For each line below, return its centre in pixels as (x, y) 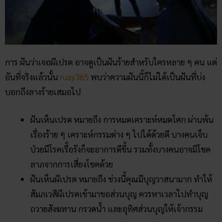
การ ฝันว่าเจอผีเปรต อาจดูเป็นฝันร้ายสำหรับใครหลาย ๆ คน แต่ (111, 62)
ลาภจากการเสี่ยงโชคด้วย (72, 164)
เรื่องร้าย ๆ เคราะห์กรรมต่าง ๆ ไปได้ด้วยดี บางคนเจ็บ (119, 134)
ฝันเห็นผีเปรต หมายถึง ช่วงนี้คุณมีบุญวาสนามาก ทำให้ (121, 179)
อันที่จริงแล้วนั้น (32, 77)
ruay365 (74, 77)
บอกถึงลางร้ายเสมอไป (44, 92)
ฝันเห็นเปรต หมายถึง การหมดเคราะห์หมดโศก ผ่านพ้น (122, 119)
